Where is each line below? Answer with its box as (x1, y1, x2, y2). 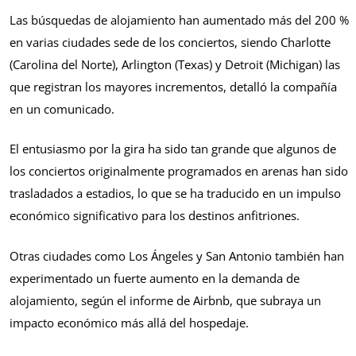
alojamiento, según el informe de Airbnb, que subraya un (10, 292, 321, 308)
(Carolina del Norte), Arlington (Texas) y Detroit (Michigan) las (10, 56, 340, 72)
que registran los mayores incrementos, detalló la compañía (10, 78, 337, 95)
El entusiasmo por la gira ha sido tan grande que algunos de (10, 141, 336, 157)
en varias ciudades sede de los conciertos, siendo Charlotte (10, 33, 331, 50)
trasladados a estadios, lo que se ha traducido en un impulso (10, 185, 341, 202)
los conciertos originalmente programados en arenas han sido (10, 163, 348, 180)
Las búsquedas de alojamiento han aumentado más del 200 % (10, 11, 349, 28)
